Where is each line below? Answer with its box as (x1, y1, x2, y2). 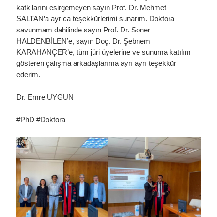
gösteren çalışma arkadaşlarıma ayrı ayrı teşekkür (16, 60, 177, 68)
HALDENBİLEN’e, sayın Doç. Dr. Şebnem (16, 37, 151, 46)
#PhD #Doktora (16, 116, 66, 124)
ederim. (16, 71, 41, 79)
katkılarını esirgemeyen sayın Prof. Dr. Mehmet (16, 4, 167, 12)
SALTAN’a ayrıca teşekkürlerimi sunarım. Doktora (16, 15, 175, 23)
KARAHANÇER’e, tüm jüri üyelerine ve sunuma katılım (16, 48, 191, 57)
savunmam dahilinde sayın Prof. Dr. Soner (16, 26, 151, 34)
